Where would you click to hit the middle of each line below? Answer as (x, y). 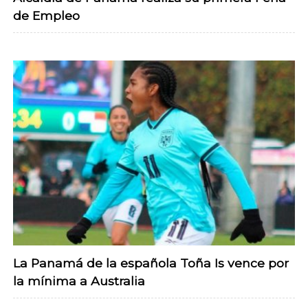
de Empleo (46, 15)
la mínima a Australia (79, 280)
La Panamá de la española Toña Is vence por (151, 263)
